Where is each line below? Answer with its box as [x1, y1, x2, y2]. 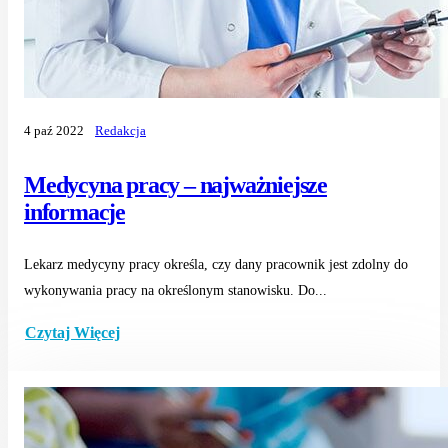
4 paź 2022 [24, 123, 84, 138]
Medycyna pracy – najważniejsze [24, 171, 327, 198]
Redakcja [95, 123, 146, 138]
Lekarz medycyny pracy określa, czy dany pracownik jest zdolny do [24, 256, 408, 272]
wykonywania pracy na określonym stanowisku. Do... [24, 282, 327, 298]
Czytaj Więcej [25, 324, 120, 342]
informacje [24, 198, 126, 225]
